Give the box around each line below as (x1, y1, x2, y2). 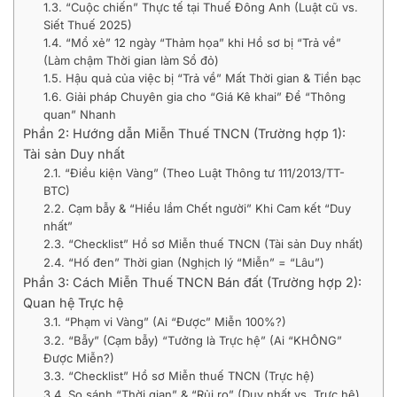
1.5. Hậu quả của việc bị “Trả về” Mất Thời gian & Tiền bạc (43, 71, 361, 86)
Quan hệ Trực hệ (23, 295, 123, 311)
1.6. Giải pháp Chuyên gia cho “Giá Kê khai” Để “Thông (43, 90, 346, 105)
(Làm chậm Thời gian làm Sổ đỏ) (43, 53, 219, 68)
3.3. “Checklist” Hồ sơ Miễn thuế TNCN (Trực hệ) (43, 369, 315, 384)
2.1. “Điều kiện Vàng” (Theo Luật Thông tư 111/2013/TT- (43, 166, 345, 181)
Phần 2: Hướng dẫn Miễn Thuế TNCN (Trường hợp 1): (23, 126, 346, 142)
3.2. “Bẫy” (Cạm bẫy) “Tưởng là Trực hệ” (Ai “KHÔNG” (43, 333, 342, 348)
